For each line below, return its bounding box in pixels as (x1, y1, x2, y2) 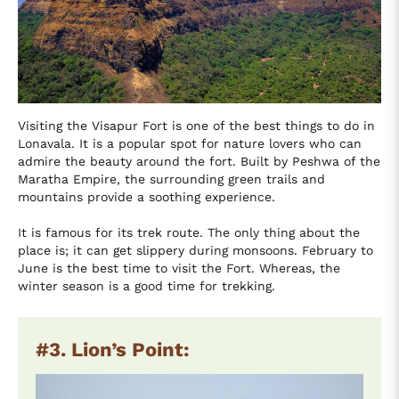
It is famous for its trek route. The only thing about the (18, 224, 360, 240)
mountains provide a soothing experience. (18, 189, 275, 204)
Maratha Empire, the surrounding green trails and (18, 171, 325, 186)
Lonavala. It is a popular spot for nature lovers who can (18, 135, 362, 151)
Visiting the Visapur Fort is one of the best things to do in (18, 118, 375, 133)
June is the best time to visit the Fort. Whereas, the (18, 260, 340, 275)
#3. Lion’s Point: (36, 338, 190, 361)
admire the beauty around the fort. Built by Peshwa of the (18, 153, 380, 168)
